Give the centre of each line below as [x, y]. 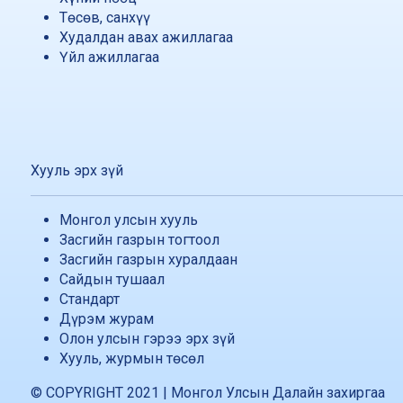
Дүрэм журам [107, 318]
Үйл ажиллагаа [109, 57]
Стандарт [90, 299]
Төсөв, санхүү [105, 17]
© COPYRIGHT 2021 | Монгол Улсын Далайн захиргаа [208, 392]
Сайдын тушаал [112, 279]
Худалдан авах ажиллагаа [146, 37]
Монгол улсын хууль [129, 219]
